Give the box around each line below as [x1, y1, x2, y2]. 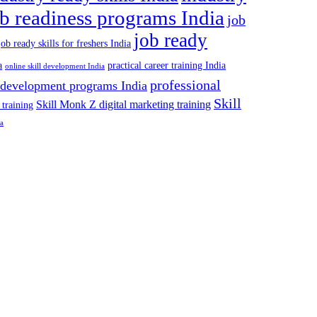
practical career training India [108, 59, 226, 71]
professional [150, 76, 221, 93]
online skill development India [5, 62, 105, 70]
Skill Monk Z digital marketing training [36, 98, 211, 110]
